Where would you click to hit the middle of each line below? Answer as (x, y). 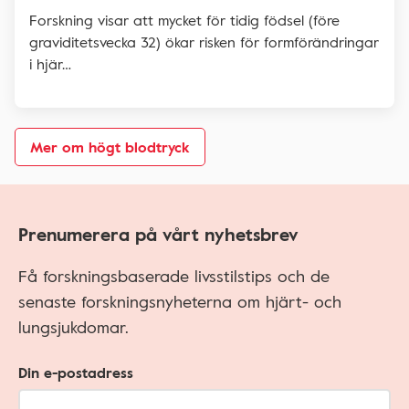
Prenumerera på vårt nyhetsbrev (158, 233)
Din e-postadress (76, 372)
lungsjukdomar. (73, 326)
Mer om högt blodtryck (110, 147)
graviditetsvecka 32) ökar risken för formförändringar (204, 42)
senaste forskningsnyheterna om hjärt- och (180, 301)
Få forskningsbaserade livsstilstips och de (174, 275)
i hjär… (50, 63)
